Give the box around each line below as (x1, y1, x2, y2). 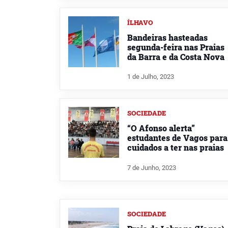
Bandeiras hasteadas (127, 32, 208, 43)
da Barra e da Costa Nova (127, 51, 224, 62)
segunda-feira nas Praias (127, 41, 224, 52)
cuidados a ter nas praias (127, 142, 224, 153)
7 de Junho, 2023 (127, 164, 176, 172)
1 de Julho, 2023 (127, 73, 174, 81)
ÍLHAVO (127, 18, 153, 26)
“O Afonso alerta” (127, 123, 195, 134)
